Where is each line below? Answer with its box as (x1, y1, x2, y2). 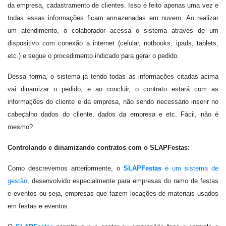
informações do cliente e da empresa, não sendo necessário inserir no (8, 98, 218, 105)
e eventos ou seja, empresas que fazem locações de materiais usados (8, 190, 218, 197)
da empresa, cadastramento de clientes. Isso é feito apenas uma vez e (8, 2, 218, 9)
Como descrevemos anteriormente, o (8, 164, 124, 172)
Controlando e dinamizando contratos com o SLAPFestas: (8, 144, 190, 151)
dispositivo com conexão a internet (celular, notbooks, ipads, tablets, (8, 39, 218, 47)
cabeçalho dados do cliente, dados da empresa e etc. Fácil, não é (8, 110, 218, 118)
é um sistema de (161, 164, 218, 172)
